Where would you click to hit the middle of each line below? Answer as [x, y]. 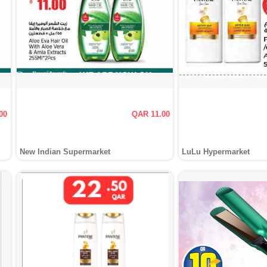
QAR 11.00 [151, 114]
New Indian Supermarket [65, 152]
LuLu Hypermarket [216, 152]
